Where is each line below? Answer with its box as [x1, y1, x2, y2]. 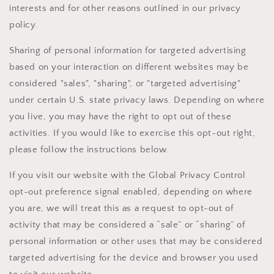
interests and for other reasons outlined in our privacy [9, 3, 242, 14]
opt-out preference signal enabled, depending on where [9, 187, 253, 198]
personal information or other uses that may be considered [9, 236, 263, 247]
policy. [9, 20, 39, 31]
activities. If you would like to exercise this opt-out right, [9, 128, 256, 139]
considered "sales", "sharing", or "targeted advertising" [9, 78, 241, 89]
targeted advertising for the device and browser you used [9, 253, 259, 264]
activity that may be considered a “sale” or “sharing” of [9, 220, 245, 231]
